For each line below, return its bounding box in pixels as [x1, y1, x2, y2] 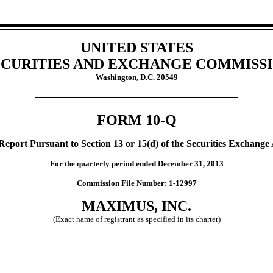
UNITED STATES [80, 39, 193, 55]
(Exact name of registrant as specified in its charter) [52, 214, 221, 224]
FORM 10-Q [96, 112, 177, 128]
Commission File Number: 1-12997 [76, 178, 197, 188]
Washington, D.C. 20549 [95, 72, 178, 82]
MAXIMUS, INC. [82, 197, 191, 214]
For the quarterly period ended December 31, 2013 [49, 158, 224, 168]
